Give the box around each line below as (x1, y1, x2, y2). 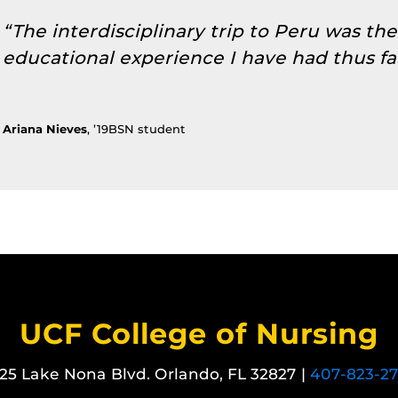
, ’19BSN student (86, 122, 186, 137)
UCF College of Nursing (20, 316, 378, 352)
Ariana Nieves (2, 122, 87, 137)
